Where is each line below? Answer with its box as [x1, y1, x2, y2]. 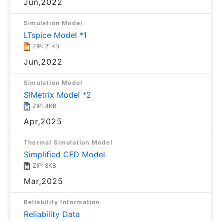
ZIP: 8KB [33, 161, 56, 169]
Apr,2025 [24, 116, 62, 126]
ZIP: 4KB [33, 102, 57, 110]
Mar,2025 [24, 176, 63, 186]
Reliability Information [24, 198, 100, 206]
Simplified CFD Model [24, 149, 105, 159]
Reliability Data [24, 209, 80, 219]
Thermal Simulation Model [24, 138, 112, 146]
